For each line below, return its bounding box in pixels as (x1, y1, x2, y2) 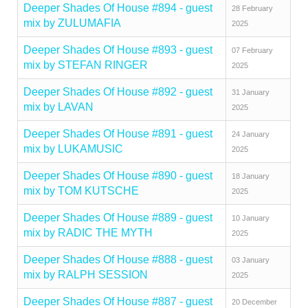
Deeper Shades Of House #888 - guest (23, 254, 212, 265)
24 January (232, 130, 269, 138)
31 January (232, 88, 269, 96)
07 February (232, 46, 273, 54)
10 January (232, 214, 269, 222)
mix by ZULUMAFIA (23, 17, 121, 29)
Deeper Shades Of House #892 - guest (23, 86, 212, 98)
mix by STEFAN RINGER (23, 59, 148, 71)
